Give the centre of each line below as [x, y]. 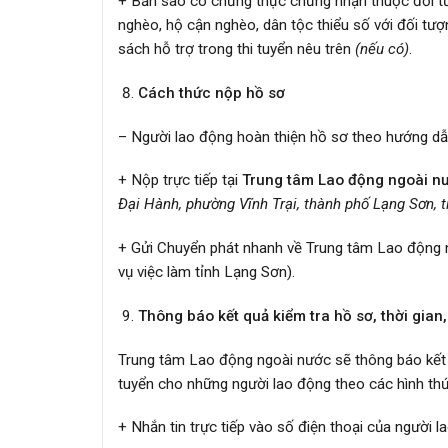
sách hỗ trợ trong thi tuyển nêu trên [236, 49]
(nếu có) [382, 49]
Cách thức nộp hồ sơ [211, 92]
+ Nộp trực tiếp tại [180, 180]
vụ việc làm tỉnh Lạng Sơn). [206, 272]
